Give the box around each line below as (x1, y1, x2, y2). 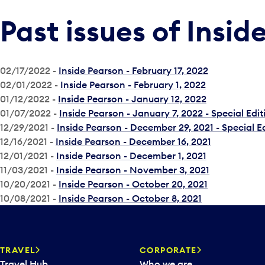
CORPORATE (140, 245, 197, 256)
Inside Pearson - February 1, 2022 (60, 79, 206, 91)
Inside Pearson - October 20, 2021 (59, 178, 208, 190)
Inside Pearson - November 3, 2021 (56, 164, 209, 176)
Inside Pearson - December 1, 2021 (56, 150, 206, 161)
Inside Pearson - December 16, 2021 (56, 135, 211, 147)
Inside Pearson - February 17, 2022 (59, 64, 208, 76)
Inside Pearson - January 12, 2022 (58, 93, 206, 105)
